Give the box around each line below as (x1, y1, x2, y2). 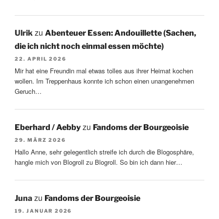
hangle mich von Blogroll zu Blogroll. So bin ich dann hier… (15, 157, 182, 167)
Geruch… (15, 87, 42, 96)
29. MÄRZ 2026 (15, 136, 66, 143)
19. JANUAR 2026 (15, 207, 72, 214)
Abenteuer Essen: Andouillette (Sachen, (45, 28, 196, 38)
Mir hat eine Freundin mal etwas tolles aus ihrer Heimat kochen (15, 66, 193, 76)
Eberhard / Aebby (15, 122, 81, 132)
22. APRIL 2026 (15, 56, 66, 62)
